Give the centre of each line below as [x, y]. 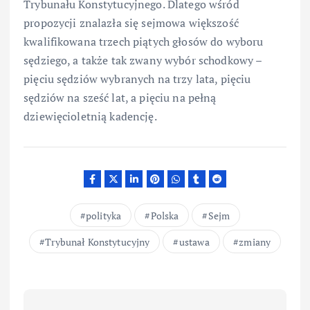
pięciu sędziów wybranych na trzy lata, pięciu [137, 79]
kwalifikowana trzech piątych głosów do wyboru [144, 42]
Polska [165, 215]
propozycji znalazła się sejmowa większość [131, 23]
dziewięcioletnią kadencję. [90, 117]
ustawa [194, 241]
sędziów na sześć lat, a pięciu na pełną [120, 98]
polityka [103, 215]
